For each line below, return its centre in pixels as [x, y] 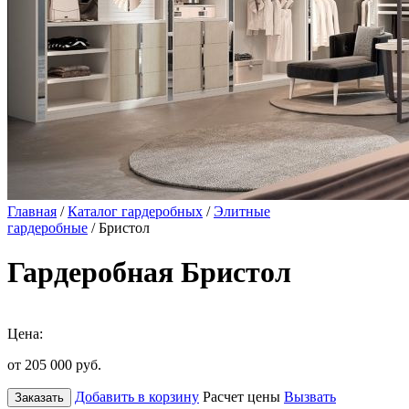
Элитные [242, 211]
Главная [32, 211]
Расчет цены [241, 396]
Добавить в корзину [137, 396]
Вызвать [310, 396]
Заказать [39, 397]
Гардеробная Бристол [149, 273]
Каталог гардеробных [135, 211]
